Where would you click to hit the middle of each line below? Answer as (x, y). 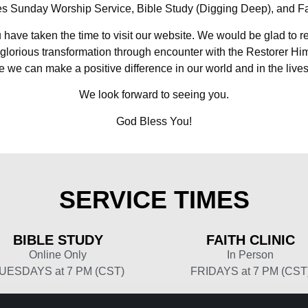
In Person (250, 254)
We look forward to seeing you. (154, 95)
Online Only (58, 254)
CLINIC (272, 240)
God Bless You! (154, 121)
